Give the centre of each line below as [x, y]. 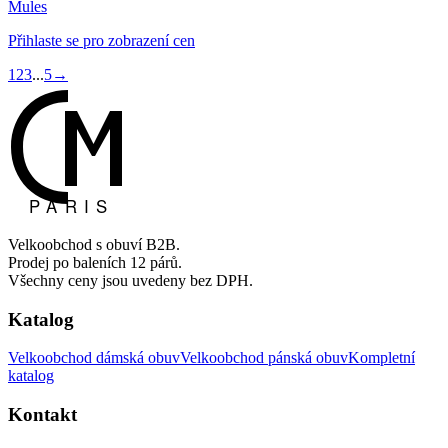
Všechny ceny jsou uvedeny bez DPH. [130, 280]
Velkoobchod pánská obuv [264, 358]
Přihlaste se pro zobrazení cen [101, 40]
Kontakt [42, 415]
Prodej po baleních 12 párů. [95, 262]
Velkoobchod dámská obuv [94, 358]
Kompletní [381, 358]
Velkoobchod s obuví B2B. [94, 244]
